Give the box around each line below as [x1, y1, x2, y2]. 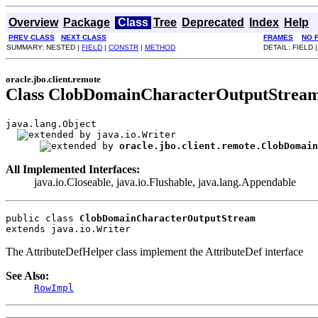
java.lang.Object [6, 118, 97, 129]
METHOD [145, 43, 175, 51]
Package [63, 16, 110, 28]
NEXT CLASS [61, 33, 106, 41]
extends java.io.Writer [6, 223, 131, 234]
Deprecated [182, 16, 244, 28]
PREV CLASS [9, 33, 55, 41]
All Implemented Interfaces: [6, 163, 140, 175]
